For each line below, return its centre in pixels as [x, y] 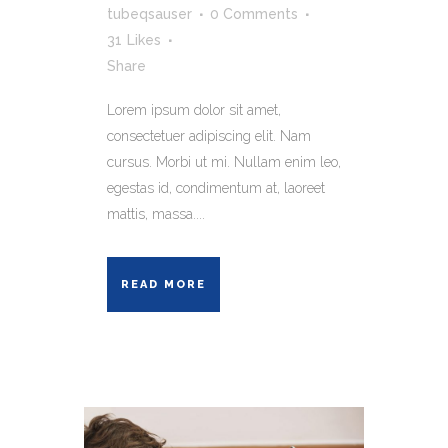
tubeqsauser [149, 13]
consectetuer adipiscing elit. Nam [209, 135]
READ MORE [163, 284]
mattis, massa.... [156, 213]
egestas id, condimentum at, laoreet [216, 187]
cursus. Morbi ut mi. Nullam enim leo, [224, 161]
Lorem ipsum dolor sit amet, [194, 109]
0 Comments [254, 13]
